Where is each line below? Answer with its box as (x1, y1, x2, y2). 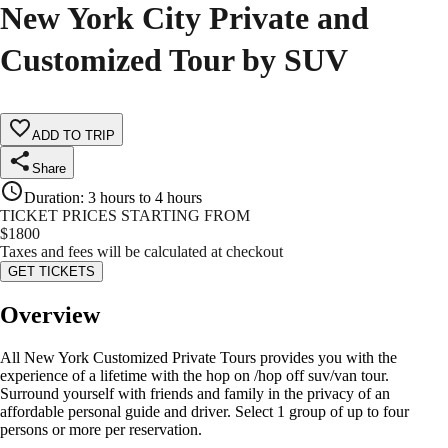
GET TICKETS (8, 264, 95, 280)
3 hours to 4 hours (88, 189, 202, 207)
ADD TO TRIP (32, 128, 115, 144)
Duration (24, 189, 80, 207)
